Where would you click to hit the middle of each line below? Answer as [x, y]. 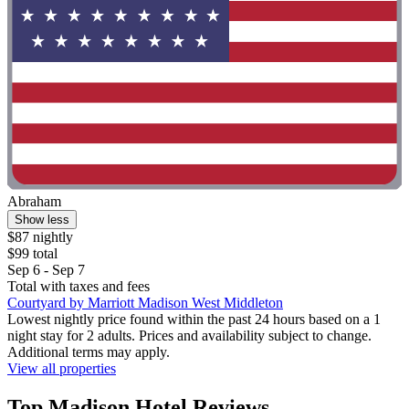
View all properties [62, 369]
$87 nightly [40, 237]
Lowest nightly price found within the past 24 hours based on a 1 [194, 320]
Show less [42, 220]
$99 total [32, 254]
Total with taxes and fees [79, 287]
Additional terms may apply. [89, 352]
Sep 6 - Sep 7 [46, 270]
